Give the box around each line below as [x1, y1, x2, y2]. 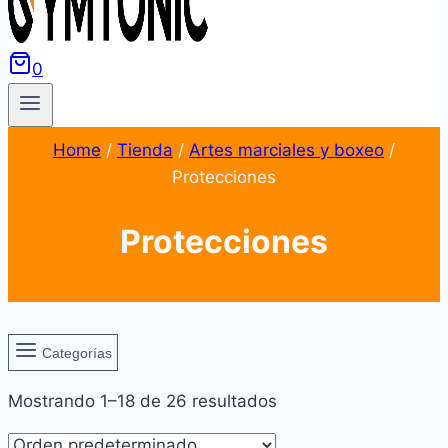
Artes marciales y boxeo [189, 140, 384, 161]
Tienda [117, 140, 173, 161]
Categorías [42, 344, 112, 361]
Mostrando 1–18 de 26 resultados [8, 391, 277, 412]
